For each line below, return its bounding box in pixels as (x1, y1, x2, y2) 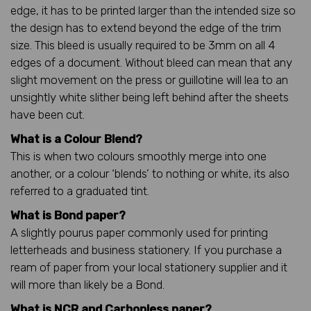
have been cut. (10, 107, 85, 121)
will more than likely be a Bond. (10, 277, 165, 292)
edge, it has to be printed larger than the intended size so (10, 3, 296, 17)
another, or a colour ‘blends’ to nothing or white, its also (10, 166, 289, 180)
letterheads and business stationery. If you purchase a (10, 242, 282, 257)
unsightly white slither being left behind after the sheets (10, 90, 289, 104)
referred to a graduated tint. (10, 183, 149, 198)
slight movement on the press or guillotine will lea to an (10, 72, 288, 87)
